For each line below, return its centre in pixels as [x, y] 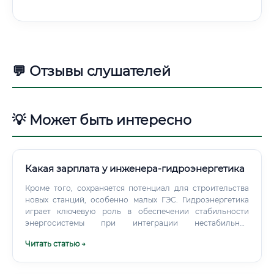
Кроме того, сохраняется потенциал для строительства [137, 188]
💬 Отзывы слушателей [91, 71]
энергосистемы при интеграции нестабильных [137, 223]
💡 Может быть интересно [102, 120]
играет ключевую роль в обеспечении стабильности [137, 211]
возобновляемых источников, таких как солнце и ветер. [131, 235]
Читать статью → [55, 244]
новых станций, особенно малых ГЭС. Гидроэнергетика [137, 200]
